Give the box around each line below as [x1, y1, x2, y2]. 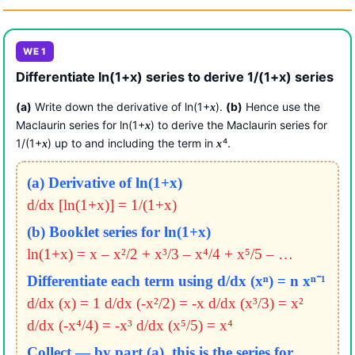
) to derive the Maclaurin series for [151, 118, 328, 132]
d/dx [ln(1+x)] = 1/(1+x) [26, 196, 177, 213]
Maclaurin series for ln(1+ [16, 118, 145, 132]
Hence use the [242, 100, 321, 114]
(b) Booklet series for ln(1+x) [26, 223, 211, 240]
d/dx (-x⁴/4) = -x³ [26, 316, 132, 334]
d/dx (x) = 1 [26, 294, 101, 311]
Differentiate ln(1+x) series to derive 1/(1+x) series [16, 69, 334, 86]
